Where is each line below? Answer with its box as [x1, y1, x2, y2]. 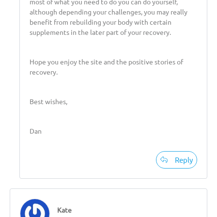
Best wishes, [30, 96, 67, 106]
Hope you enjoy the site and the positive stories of [30, 57, 183, 66]
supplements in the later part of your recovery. [30, 27, 171, 36]
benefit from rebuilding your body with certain [30, 17, 171, 26]
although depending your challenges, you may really [30, 7, 187, 16]
